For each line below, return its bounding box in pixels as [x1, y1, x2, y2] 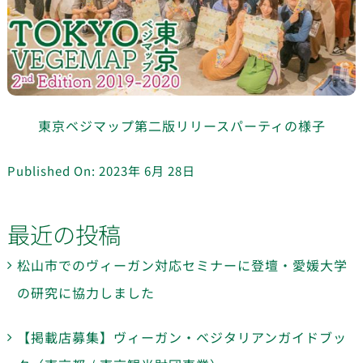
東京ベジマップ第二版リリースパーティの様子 [37, 116, 326, 136]
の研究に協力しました [16, 283, 155, 303]
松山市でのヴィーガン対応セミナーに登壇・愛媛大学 [16, 255, 348, 275]
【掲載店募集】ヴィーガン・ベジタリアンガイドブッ [16, 327, 347, 348]
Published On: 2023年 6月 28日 [6, 161, 195, 179]
